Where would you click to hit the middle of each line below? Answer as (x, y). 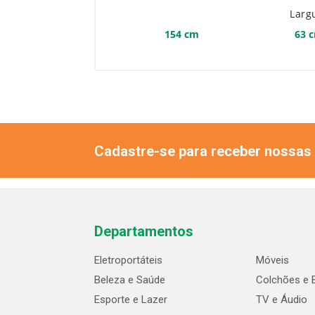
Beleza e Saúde (130, 280)
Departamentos (144, 232)
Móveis (273, 261)
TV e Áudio (282, 300)
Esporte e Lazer (131, 300)
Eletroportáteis (128, 261)
